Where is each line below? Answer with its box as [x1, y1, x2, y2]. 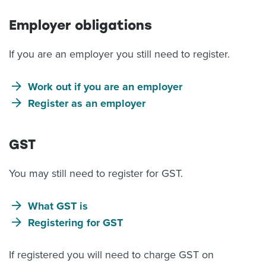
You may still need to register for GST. [9, 167, 183, 180]
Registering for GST [28, 216, 123, 229]
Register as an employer [28, 97, 145, 110]
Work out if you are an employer [28, 80, 182, 93]
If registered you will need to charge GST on [9, 248, 214, 261]
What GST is [28, 199, 88, 213]
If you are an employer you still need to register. [9, 47, 230, 61]
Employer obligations [9, 17, 152, 33]
